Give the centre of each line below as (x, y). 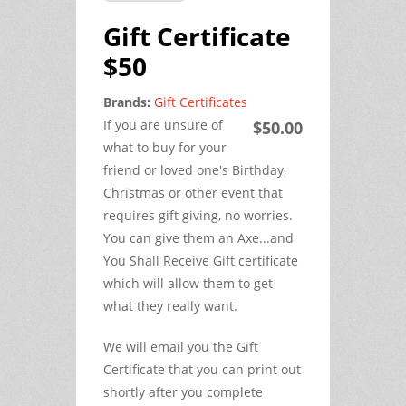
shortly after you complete (183, 391)
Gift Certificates (201, 101)
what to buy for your (165, 147)
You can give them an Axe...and (198, 237)
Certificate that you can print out (202, 369)
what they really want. (170, 305)
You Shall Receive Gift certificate (201, 260)
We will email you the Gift (181, 346)
